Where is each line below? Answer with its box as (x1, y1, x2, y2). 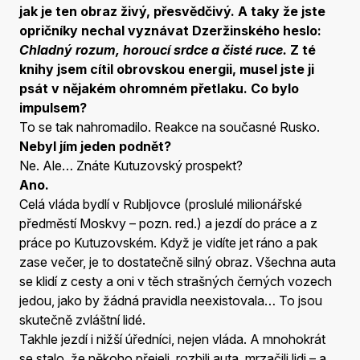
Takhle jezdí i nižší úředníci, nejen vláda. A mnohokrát (19, 330, 325, 347)
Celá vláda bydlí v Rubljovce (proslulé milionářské (19, 195, 302, 212)
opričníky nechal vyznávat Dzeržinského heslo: (19, 22, 321, 39)
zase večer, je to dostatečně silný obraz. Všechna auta (19, 253, 336, 270)
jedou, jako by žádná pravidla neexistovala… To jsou (19, 292, 322, 309)
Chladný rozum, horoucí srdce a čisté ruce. (19, 41, 287, 58)
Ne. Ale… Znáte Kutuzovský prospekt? (19, 157, 243, 174)
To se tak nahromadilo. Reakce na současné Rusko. (19, 118, 320, 135)
